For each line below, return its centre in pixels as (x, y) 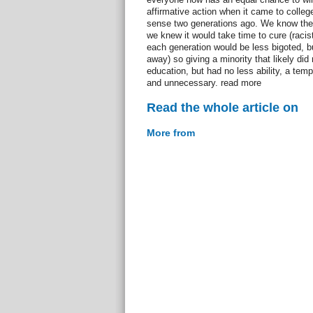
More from (170, 132)
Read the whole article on (222, 107)
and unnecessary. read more (204, 83)
